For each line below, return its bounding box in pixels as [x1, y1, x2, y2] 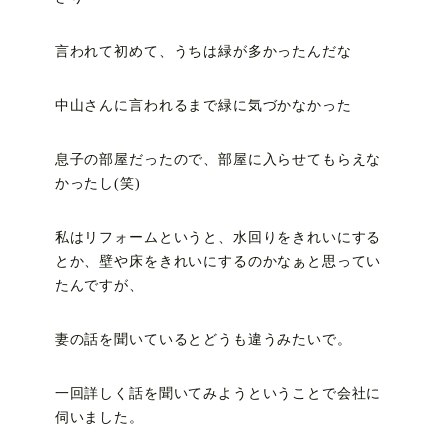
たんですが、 [54, 278, 144, 294]
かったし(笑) [54, 176, 141, 192]
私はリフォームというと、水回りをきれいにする [54, 230, 382, 246]
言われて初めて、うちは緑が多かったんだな [54, 44, 352, 60]
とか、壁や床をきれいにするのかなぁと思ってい [54, 254, 382, 270]
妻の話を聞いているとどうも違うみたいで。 [54, 332, 352, 348]
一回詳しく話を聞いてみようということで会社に [54, 386, 382, 402]
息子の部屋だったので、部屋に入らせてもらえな [54, 152, 382, 168]
